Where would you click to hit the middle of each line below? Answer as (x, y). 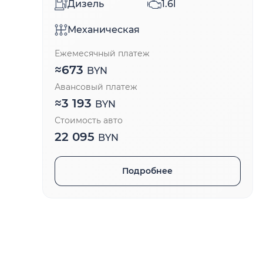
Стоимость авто (89, 121)
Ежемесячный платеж (102, 54)
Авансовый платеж (96, 87)
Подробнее (148, 171)
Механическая (104, 30)
